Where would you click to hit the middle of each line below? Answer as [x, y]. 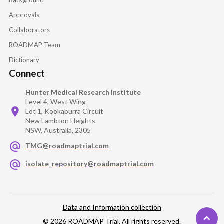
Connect [27, 73]
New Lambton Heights [60, 120]
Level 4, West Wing [56, 101]
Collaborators [29, 30]
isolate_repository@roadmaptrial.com [90, 164]
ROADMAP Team [35, 45]
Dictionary [24, 60]
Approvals [24, 15]
